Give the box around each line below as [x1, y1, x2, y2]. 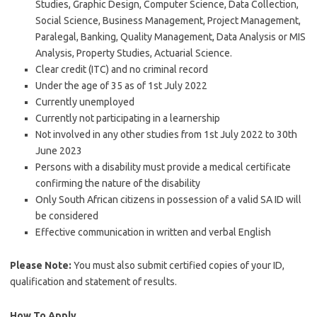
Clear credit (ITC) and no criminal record [35, 64, 208, 75]
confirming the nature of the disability [35, 178, 200, 189]
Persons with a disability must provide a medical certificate [35, 161, 291, 173]
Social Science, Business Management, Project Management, [35, 15, 301, 26]
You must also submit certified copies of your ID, [71, 260, 284, 271]
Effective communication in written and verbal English [35, 226, 271, 238]
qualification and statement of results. [10, 276, 177, 287]
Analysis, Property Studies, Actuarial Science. [35, 47, 232, 59]
